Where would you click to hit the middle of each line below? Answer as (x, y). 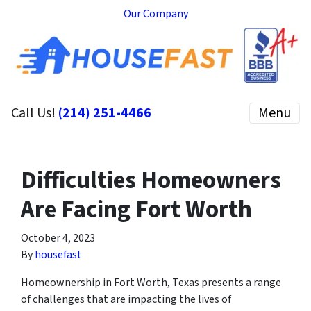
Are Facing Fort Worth (136, 209)
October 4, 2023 (58, 238)
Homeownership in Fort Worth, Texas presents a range (151, 282)
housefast (58, 254)
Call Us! (35, 113)
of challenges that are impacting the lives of (126, 299)
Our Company (155, 14)
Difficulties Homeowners (151, 180)
